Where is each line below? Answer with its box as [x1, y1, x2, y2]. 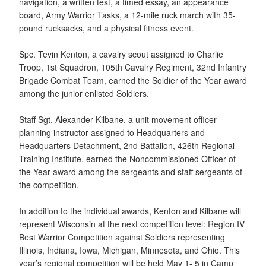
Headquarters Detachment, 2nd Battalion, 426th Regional [19, 139, 235, 151]
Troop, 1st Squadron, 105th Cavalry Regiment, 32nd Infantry [19, 61, 246, 73]
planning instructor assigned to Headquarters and [19, 126, 205, 138]
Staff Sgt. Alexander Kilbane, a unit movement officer [19, 113, 217, 125]
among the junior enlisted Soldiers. [19, 87, 149, 99]
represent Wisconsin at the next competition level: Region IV [19, 217, 245, 230]
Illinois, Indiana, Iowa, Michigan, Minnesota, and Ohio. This [19, 243, 240, 256]
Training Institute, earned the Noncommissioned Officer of [19, 152, 236, 164]
